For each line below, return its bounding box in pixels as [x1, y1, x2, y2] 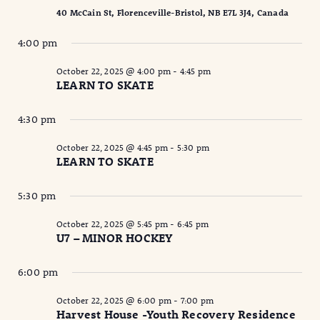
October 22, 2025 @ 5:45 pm [56, 218, 169, 230]
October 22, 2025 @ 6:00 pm [56, 294, 172, 306]
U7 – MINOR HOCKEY [56, 230, 174, 246]
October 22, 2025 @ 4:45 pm [56, 141, 169, 154]
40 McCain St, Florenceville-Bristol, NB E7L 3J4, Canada [56, 6, 289, 19]
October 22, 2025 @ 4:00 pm [56, 65, 171, 77]
